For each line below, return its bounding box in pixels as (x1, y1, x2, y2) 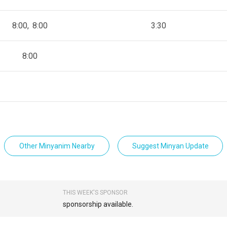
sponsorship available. (63, 200, 134, 209)
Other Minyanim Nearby (19, 142, 95, 150)
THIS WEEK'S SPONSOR (63, 189, 128, 197)
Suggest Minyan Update (132, 142, 209, 150)
